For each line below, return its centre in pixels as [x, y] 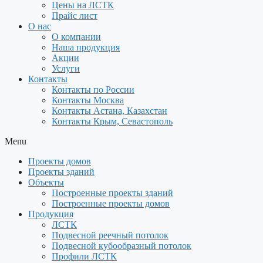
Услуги [66, 68]
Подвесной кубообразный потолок [122, 246]
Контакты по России [93, 90]
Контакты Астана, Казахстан [109, 111]
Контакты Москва [88, 100]
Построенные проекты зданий [112, 193]
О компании [76, 37]
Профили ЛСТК [84, 256]
